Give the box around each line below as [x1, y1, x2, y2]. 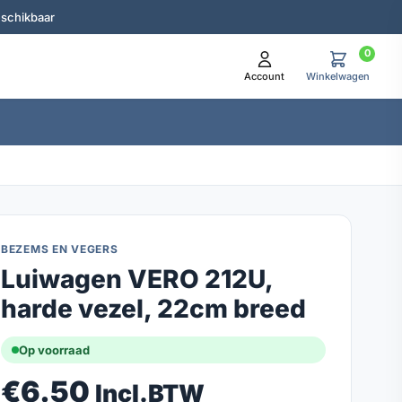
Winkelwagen [306, 69, 370, 83]
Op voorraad [19, 343, 90, 357]
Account [244, 69, 284, 83]
